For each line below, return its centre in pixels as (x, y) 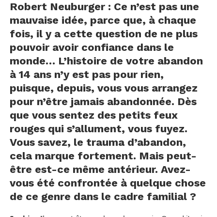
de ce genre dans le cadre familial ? (103, 196)
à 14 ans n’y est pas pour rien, (87, 74)
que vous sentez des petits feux (94, 115)
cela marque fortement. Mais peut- (103, 156)
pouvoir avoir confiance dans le (92, 47)
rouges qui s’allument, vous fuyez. (99, 129)
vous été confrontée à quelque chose (108, 183)
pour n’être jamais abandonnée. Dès (103, 101)
